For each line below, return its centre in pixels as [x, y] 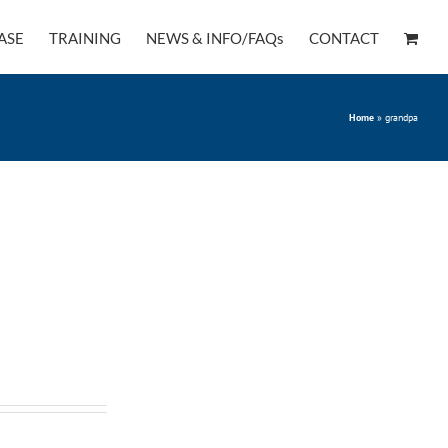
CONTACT [344, 38]
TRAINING [85, 38]
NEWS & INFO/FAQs [215, 38]
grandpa [401, 117]
